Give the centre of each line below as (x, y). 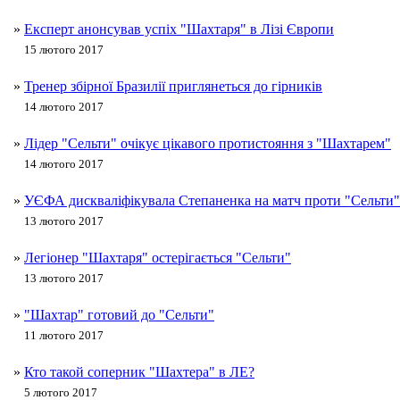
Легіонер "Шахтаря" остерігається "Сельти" (158, 258)
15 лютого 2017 (64, 50)
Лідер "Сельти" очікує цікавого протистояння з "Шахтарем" (208, 144)
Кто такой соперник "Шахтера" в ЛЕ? (139, 372)
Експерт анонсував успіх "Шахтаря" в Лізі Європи (179, 29)
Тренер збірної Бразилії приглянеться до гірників (173, 87)
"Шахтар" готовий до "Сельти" (119, 315)
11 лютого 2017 (64, 336)
